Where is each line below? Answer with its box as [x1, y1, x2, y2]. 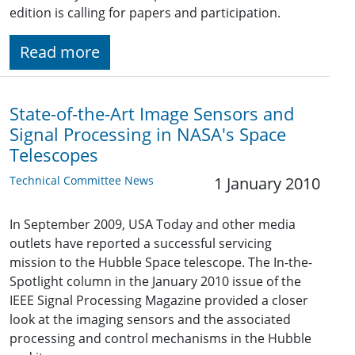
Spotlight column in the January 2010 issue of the [10, 273, 301, 291]
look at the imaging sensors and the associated [10, 311, 291, 329]
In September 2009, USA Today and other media [10, 216, 296, 234]
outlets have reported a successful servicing [10, 235, 272, 253]
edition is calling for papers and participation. [10, 4, 281, 22]
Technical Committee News [10, 173, 154, 189]
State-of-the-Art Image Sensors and [10, 102, 294, 126]
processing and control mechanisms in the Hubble [10, 330, 311, 348]
